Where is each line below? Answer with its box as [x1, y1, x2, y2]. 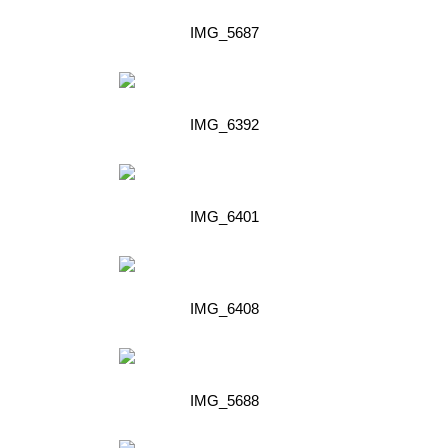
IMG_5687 [190, 23, 259, 41]
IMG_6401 [190, 207, 259, 225]
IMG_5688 [190, 391, 259, 409]
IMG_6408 [190, 299, 259, 317]
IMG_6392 [190, 115, 259, 133]
